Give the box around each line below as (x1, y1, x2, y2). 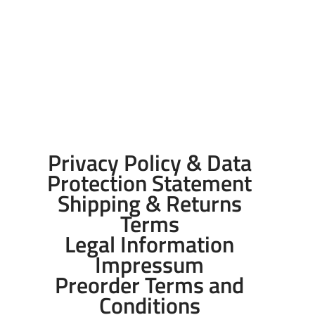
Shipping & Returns (57, 186, 242, 220)
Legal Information (65, 226, 235, 261)
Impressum (95, 247, 205, 281)
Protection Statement (47, 165, 252, 200)
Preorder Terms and (55, 267, 245, 302)
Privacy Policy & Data (47, 145, 252, 179)
